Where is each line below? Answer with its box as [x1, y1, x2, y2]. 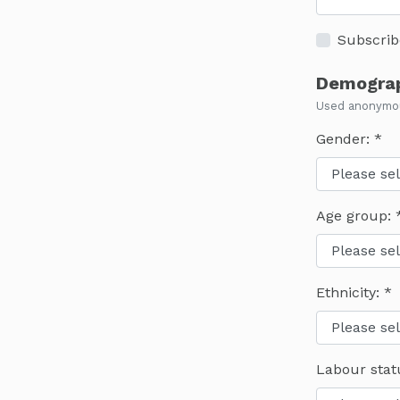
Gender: [315, 129, 374, 147]
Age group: [315, 206, 396, 224]
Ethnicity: [315, 283, 384, 301]
